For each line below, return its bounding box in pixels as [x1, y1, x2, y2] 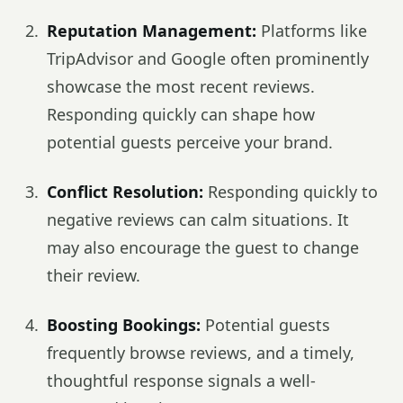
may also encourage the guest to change [47, 237, 359, 258]
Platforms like [256, 20, 367, 41]
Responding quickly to [203, 181, 378, 202]
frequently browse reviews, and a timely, [47, 342, 354, 363]
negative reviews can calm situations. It [47, 209, 349, 230]
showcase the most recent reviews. [47, 76, 315, 97]
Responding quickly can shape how [47, 103, 315, 125]
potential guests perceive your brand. [47, 131, 333, 153]
